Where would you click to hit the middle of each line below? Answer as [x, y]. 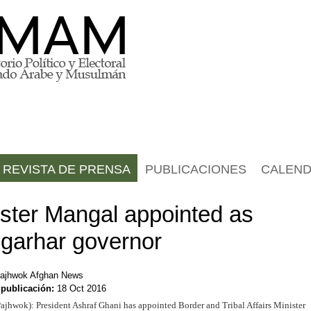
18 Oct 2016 [82, 289]
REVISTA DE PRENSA [66, 169]
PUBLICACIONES [196, 169]
